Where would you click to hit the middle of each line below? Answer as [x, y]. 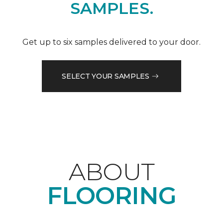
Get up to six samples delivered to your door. [111, 42]
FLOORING [111, 196]
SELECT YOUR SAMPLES [106, 76]
